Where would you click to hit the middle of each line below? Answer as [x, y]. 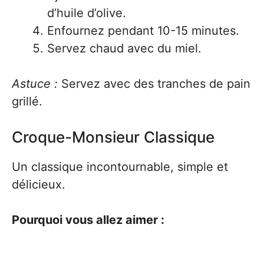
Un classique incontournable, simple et [120, 167]
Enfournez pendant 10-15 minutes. [143, 31]
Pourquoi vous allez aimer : [88, 220]
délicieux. [39, 184]
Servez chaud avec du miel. [124, 48]
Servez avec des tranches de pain [154, 84]
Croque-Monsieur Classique [113, 137]
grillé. [27, 101]
